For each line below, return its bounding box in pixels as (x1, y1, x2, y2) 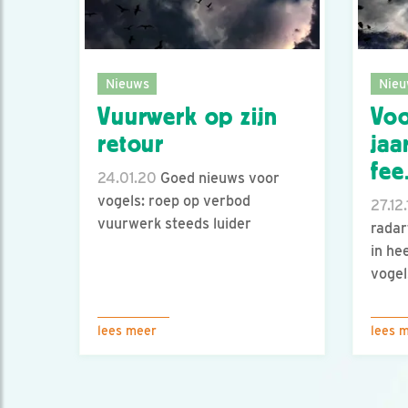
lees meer (97, 323, 157, 338)
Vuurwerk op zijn (97, 103, 278, 131)
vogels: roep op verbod (97, 192, 250, 210)
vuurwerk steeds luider (97, 215, 251, 233)
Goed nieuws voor (157, 169, 280, 188)
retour (97, 130, 165, 158)
